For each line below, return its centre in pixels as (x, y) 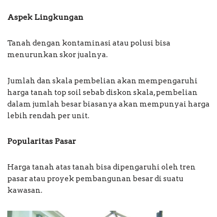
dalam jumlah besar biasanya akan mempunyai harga (108, 104)
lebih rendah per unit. (48, 116)
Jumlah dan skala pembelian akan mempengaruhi (102, 81)
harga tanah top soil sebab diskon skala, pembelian (102, 93)
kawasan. (25, 191)
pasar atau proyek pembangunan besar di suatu (95, 179)
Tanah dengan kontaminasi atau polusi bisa (89, 43)
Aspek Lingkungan (45, 17)
